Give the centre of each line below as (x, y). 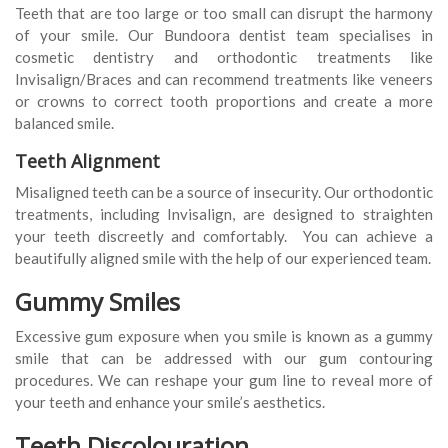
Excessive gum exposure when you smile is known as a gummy (224, 336)
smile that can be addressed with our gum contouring (224, 358)
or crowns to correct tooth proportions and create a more (224, 101)
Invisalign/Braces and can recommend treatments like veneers (224, 79)
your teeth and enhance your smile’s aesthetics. (170, 402)
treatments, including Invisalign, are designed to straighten (224, 214)
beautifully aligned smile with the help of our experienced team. (223, 258)
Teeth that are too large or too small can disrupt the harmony (224, 13)
